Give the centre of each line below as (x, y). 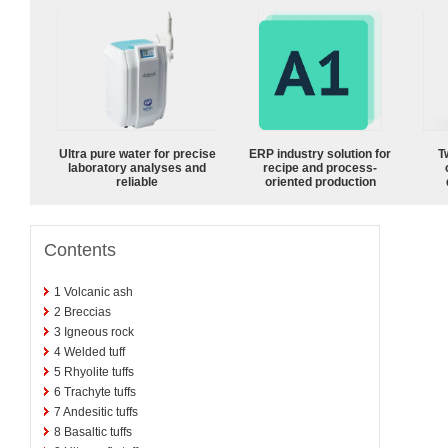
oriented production (320, 181)
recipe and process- (320, 167)
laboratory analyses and (137, 167)
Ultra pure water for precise (137, 153)
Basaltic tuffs (98, 431)
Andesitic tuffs (100, 411)
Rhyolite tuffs (99, 371)
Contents (80, 249)
